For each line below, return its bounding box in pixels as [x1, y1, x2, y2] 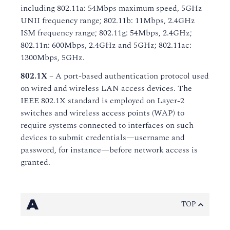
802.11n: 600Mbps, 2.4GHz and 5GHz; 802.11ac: [21, 39, 191, 51]
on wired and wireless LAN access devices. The [21, 82, 192, 94]
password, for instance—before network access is [21, 144, 198, 156]
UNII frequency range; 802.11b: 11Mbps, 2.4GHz [21, 14, 195, 27]
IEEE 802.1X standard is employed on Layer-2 [21, 94, 184, 107]
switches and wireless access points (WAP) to [21, 107, 184, 119]
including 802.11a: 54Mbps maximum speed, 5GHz [21, 2, 202, 14]
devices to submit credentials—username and [21, 131, 185, 144]
